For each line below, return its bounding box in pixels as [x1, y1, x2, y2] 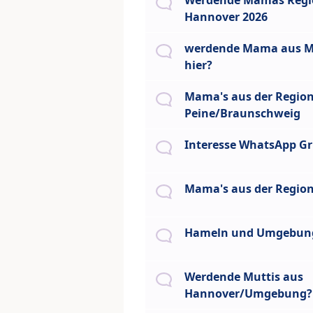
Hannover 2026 [184, 9, 268, 25]
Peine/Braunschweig [184, 105, 300, 122]
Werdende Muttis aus [184, 269, 303, 285]
